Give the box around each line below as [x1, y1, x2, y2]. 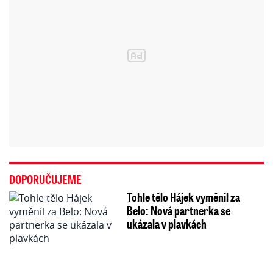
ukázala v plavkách [126, 216, 207, 232]
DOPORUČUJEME [9, 171, 82, 187]
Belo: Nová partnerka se [126, 202, 230, 218]
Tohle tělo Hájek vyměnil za [126, 189, 240, 205]
